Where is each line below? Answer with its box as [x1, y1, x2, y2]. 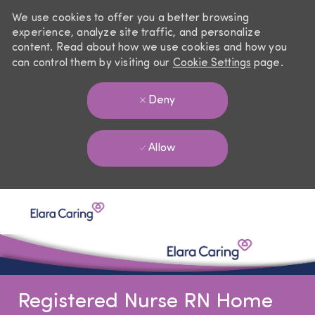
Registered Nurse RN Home [17, 291, 273, 314]
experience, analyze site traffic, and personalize [11, 27, 261, 39]
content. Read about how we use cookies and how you [11, 42, 287, 53]
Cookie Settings [172, 58, 251, 69]
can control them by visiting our [11, 58, 173, 69]
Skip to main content [110, 191, 205, 201]
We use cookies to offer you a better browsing [11, 13, 249, 24]
